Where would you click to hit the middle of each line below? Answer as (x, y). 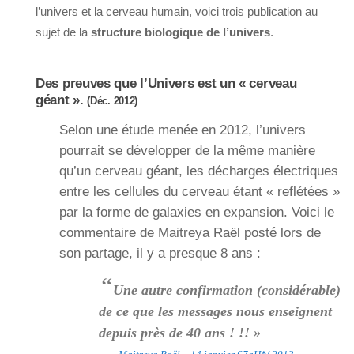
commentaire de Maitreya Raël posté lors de (190, 233)
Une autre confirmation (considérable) (227, 290)
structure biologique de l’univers (181, 32)
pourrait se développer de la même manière (187, 151)
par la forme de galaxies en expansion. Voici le (197, 213)
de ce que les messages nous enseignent (215, 312)
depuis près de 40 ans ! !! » (180, 333)
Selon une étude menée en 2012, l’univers (183, 130)
